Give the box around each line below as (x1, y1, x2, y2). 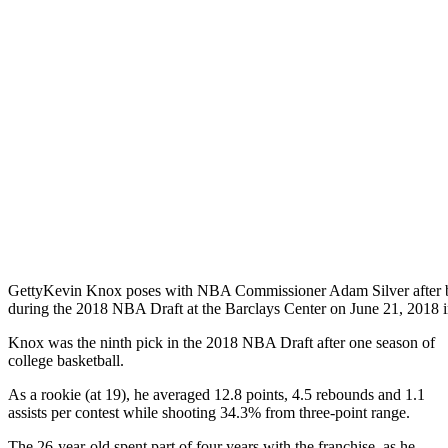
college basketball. (8, 352, 124, 370)
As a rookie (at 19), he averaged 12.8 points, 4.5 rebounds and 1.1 (8, 386, 425, 404)
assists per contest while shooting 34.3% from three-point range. (8, 404, 410, 422)
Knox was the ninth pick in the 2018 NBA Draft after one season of (8, 334, 435, 352)
